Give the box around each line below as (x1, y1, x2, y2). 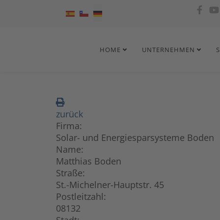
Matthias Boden (56, 155, 121, 167)
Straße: (56, 167, 85, 179)
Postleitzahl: (56, 191, 106, 202)
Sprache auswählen (65, 3, 146, 15)
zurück (56, 108, 83, 120)
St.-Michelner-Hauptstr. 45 (56, 179, 164, 191)
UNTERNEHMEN (142, 45, 195, 54)
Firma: (56, 120, 82, 132)
